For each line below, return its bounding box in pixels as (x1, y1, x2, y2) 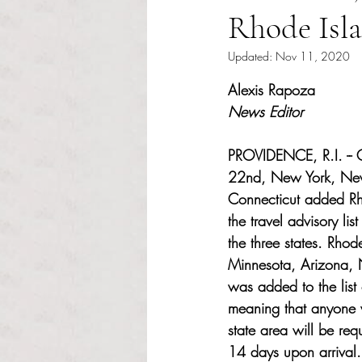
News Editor (228, 102, 308, 121)
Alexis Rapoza (228, 80, 320, 99)
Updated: (228, 48, 276, 64)
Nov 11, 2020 (276, 48, 350, 64)
